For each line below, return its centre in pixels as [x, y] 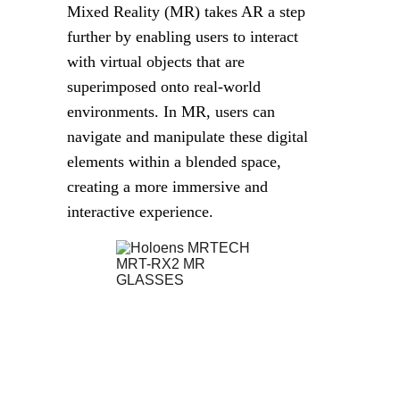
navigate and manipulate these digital [190, 137]
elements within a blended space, [177, 162]
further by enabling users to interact [185, 37]
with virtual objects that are [158, 62]
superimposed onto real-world [167, 87]
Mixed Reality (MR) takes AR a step [189, 12]
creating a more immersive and [170, 187]
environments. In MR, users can [174, 112]
